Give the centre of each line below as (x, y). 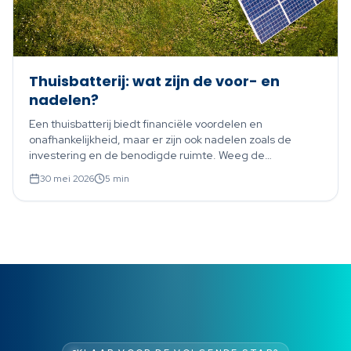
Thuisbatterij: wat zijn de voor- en (154, 81)
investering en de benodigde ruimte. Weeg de (147, 155)
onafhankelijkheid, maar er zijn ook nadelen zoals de (160, 139)
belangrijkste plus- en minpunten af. (119, 170)
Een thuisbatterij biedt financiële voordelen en (146, 123)
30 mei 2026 (67, 178)
